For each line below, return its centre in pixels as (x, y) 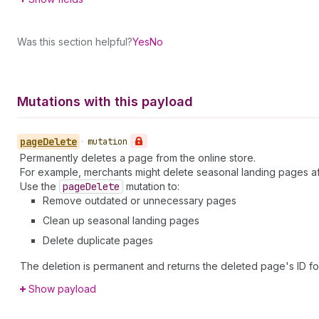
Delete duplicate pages (98, 240)
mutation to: (151, 186)
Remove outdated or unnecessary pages (140, 200)
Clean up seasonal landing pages (121, 220)
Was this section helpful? (75, 42)
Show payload (62, 289)
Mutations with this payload (105, 101)
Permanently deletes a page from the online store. (138, 158)
